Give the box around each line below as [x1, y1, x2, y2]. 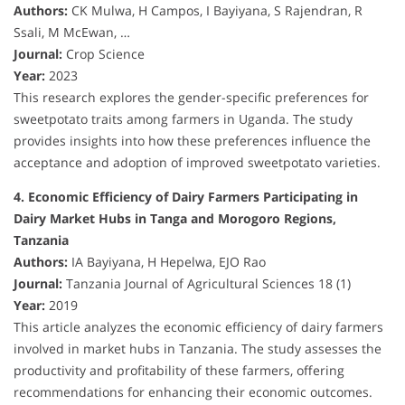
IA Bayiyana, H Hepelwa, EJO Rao [68, 253, 266, 271]
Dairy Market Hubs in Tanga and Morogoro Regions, [14, 210, 336, 228]
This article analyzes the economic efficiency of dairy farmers [14, 318, 383, 336]
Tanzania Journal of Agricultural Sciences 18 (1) [62, 275, 351, 293]
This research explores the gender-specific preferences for [14, 89, 369, 107]
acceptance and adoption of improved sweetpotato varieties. [14, 154, 381, 172]
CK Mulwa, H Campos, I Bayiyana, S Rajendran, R [68, 2, 363, 20]
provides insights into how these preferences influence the [14, 132, 371, 150]
